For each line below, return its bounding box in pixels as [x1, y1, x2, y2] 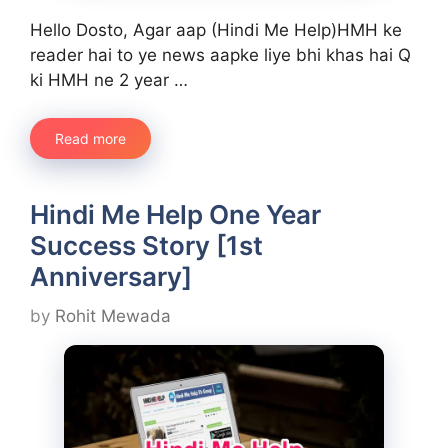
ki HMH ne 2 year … [30, 69, 188, 90]
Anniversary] [30, 261, 192, 293]
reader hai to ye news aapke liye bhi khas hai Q [30, 44, 411, 65]
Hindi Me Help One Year [30, 199, 321, 231]
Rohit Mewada [55, 305, 171, 326]
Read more [55, 130, 126, 148]
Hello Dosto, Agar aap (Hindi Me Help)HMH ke [30, 19, 402, 40]
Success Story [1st [30, 230, 263, 262]
